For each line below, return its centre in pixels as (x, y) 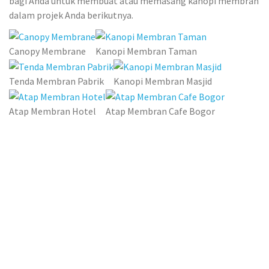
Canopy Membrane (47, 51)
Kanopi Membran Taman (146, 51)
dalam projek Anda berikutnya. (71, 15)
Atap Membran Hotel (53, 111)
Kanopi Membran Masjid (163, 81)
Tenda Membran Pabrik (56, 81)
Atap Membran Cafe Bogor (160, 111)
